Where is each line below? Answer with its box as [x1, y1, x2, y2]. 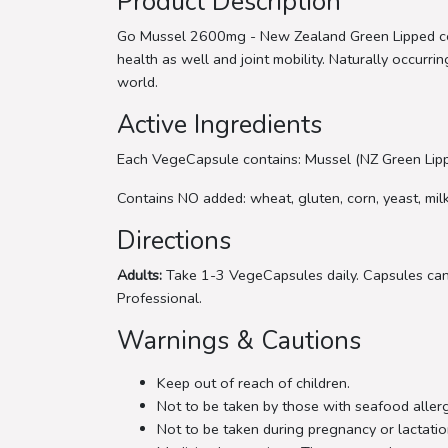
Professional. [117, 287, 202, 308]
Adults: [117, 264, 162, 285]
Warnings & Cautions [117, 323, 361, 358]
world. [117, 71, 158, 92]
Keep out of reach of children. [157, 372, 350, 393]
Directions [117, 223, 231, 258]
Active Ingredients [117, 107, 322, 142]
